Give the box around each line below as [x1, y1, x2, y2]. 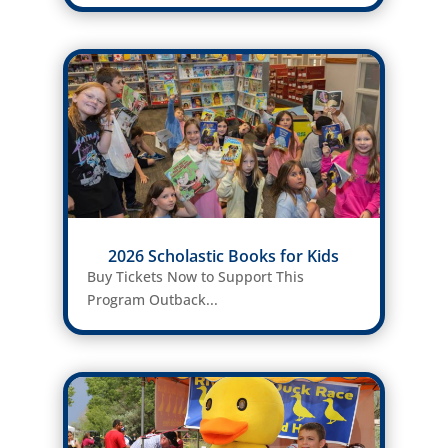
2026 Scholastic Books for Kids [108, 245, 340, 268]
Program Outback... [86, 290, 218, 310]
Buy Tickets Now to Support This [86, 267, 304, 287]
